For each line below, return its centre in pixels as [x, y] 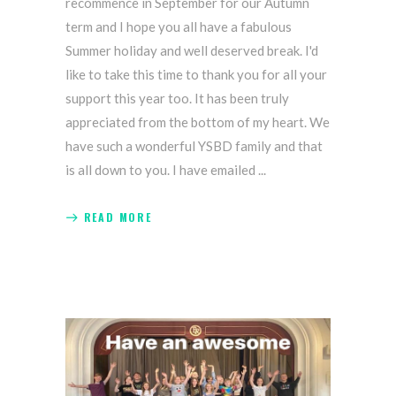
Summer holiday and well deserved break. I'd [192, 51]
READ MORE [118, 217]
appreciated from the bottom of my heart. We [198, 122]
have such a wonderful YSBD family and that [194, 146]
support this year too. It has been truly [177, 99]
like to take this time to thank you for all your [196, 75]
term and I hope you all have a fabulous [179, 27]
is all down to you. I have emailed [162, 170]
